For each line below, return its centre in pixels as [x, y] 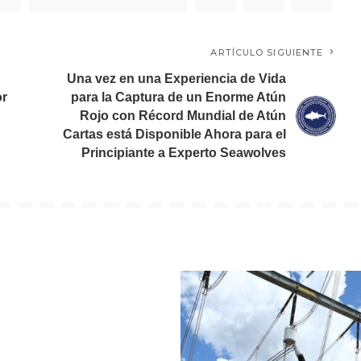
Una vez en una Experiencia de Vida [177, 79]
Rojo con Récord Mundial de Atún [183, 116]
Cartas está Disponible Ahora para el [175, 134]
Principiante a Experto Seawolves [184, 153]
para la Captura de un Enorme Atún [179, 97]
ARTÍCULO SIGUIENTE [267, 52]
